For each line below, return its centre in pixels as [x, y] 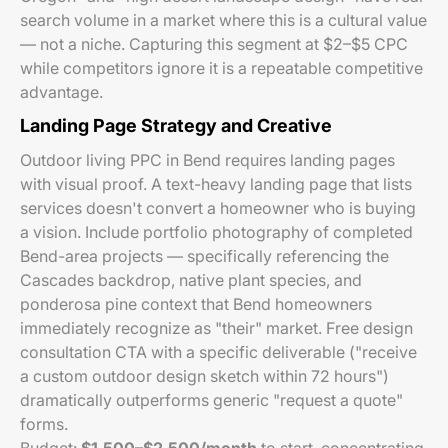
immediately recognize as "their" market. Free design [216, 328]
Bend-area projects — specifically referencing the [204, 256]
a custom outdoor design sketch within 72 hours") [204, 376]
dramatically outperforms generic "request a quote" [211, 400]
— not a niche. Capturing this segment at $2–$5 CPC [214, 44]
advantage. [61, 92]
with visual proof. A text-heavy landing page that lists [216, 184]
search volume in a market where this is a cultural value [223, 20]
